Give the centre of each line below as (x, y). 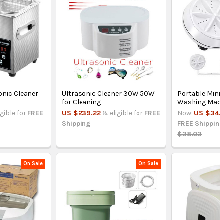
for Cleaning (82, 102)
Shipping (77, 123)
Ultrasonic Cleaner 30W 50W (109, 93)
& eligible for (124, 113)
